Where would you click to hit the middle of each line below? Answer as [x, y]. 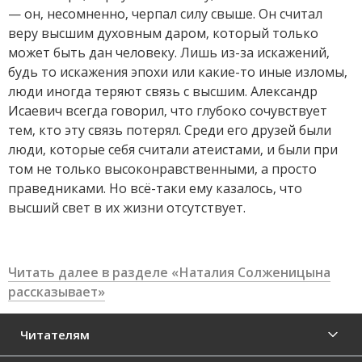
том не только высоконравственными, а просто [162, 169]
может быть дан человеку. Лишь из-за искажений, [169, 53]
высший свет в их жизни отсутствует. [127, 208]
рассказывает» [57, 292]
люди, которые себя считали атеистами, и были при [173, 149]
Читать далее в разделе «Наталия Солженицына [169, 272]
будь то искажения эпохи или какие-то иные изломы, [178, 72]
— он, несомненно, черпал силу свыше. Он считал [165, 14]
